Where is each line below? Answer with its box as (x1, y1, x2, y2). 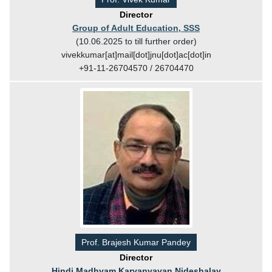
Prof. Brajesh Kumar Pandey (81, 237, 191, 247)
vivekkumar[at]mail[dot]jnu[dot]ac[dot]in (61, 49, 211, 59)
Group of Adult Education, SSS (72, 22, 200, 33)
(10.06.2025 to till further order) (75, 36, 197, 46)
